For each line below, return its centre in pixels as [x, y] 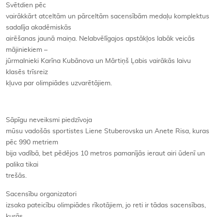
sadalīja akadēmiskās [39, 27]
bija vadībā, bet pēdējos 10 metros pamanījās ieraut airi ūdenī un [105, 153]
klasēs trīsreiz [27, 72]
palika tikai [22, 164]
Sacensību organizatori [41, 194]
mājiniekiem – [27, 50]
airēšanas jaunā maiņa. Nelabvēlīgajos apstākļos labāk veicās [100, 39]
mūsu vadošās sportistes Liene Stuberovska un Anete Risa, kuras [108, 131]
